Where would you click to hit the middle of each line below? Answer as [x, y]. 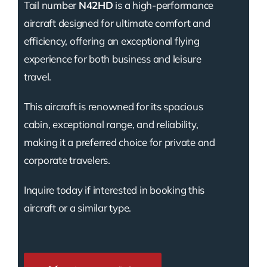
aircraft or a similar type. [77, 207]
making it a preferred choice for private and [119, 142]
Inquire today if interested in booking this [114, 190]
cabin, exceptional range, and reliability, [111, 124]
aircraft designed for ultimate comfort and [117, 23]
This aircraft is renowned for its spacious [113, 106]
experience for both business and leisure [112, 58]
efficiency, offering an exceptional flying [111, 41]
